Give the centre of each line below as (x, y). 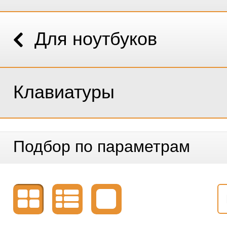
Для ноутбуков (96, 39)
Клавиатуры (64, 92)
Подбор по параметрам (101, 146)
